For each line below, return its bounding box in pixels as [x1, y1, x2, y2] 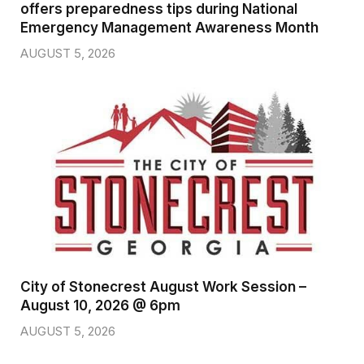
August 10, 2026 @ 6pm [20, 297, 180, 314]
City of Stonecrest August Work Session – [20, 279, 306, 296]
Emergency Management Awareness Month [20, 19, 318, 36]
